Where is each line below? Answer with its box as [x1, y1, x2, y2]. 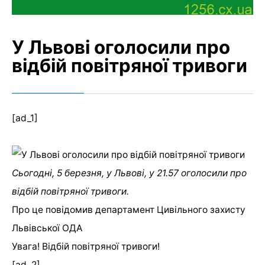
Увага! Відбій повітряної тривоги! [12, 240, 160, 252]
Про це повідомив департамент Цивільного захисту [12, 203, 245, 215]
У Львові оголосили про [12, 36, 230, 59]
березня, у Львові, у [62, 167, 157, 179]
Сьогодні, [12, 167, 57, 179]
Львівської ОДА [12, 222, 83, 234]
